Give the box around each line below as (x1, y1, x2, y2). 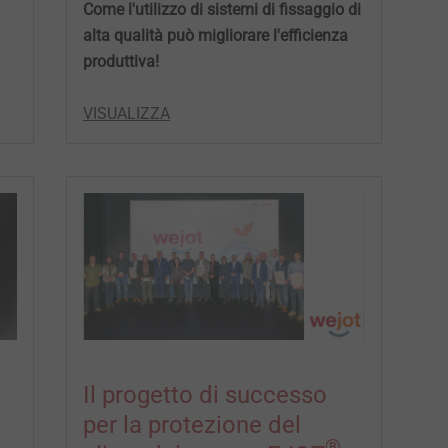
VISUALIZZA (82, 103, 170, 123)
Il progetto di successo (82, 380, 327, 409)
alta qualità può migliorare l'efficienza (82, 25, 348, 45)
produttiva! (82, 51, 159, 71)
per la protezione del (82, 410, 301, 439)
